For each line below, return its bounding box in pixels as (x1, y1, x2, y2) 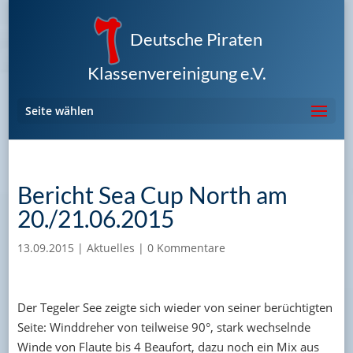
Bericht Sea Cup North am (17, 180, 288, 209)
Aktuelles (86, 240, 135, 255)
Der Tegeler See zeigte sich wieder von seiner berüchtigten (17, 299, 333, 315)
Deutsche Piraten (130, 28, 262, 50)
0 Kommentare (147, 240, 225, 255)
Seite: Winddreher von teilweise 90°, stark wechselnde (17, 319, 310, 335)
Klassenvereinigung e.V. (87, 61, 266, 84)
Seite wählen (24, 102, 94, 118)
